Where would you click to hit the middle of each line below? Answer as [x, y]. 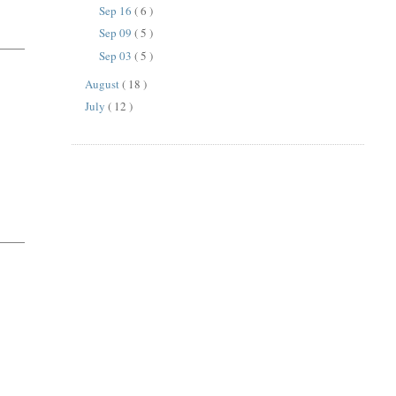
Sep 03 [116, 55]
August [104, 84]
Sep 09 [116, 33]
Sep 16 [116, 10]
